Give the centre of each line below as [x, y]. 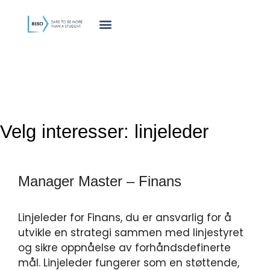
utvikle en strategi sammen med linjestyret [131, 233]
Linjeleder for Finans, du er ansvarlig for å [125, 218]
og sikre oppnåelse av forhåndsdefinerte [124, 248]
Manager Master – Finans [100, 181]
